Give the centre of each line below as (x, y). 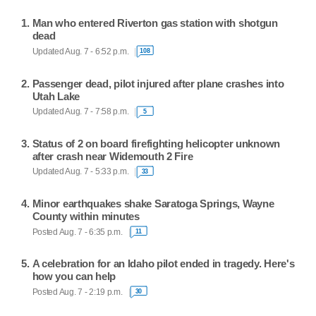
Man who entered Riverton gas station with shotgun (155, 23)
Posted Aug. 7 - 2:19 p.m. (77, 292)
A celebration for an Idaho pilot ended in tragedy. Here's (163, 264)
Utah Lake (56, 96)
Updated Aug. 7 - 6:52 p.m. (80, 51)
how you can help (74, 276)
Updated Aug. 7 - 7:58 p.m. (80, 112)
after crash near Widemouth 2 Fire (113, 156)
